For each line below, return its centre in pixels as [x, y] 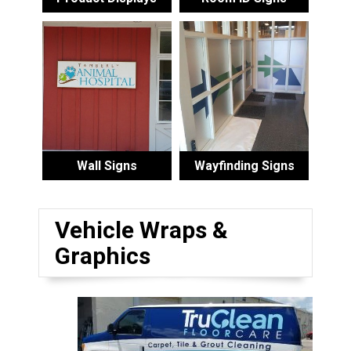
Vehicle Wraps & [141, 230]
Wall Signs [107, 165]
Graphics [102, 255]
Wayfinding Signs [244, 165]
